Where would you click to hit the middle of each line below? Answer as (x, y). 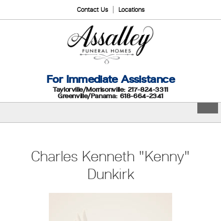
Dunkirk (110, 174)
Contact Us (92, 10)
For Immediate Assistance (110, 79)
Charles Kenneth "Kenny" (110, 156)
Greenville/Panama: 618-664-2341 (110, 96)
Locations (131, 10)
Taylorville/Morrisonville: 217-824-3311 (110, 89)
